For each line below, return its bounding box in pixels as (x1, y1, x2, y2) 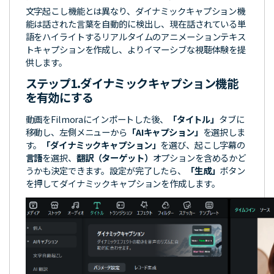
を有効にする (25, 88, 94, 106)
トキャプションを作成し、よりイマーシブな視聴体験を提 (25, 43, 246, 56)
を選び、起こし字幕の (160, 138, 245, 151)
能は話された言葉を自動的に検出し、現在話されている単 (25, 17, 246, 31)
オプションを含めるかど (152, 150, 246, 164)
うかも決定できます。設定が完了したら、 (25, 163, 186, 177)
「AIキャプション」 (127, 125, 203, 138)
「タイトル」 (168, 112, 219, 125)
